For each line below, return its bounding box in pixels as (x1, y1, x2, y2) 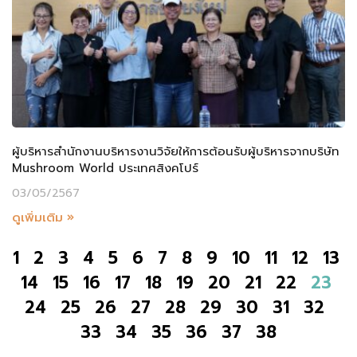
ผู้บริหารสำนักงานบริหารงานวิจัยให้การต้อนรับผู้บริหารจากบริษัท (12, 142, 339, 160)
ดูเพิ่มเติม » (12, 208, 74, 226)
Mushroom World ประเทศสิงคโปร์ (12, 159, 198, 177)
